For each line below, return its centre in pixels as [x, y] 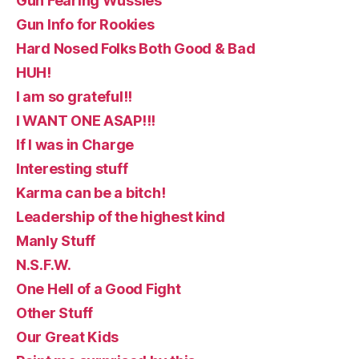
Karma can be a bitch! [91, 192]
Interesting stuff [72, 168]
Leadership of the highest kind [121, 216]
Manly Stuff [56, 240]
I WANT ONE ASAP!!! [86, 120]
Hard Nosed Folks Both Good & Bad [136, 48]
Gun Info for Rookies [85, 24]
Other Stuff [55, 313]
